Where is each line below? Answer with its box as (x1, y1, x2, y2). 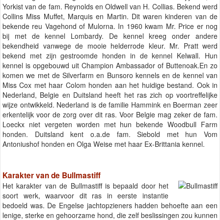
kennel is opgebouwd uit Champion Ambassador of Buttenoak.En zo (2, 60, 218, 71)
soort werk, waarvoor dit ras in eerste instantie (2, 190, 168, 200)
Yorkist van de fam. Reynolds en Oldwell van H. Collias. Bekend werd (2, 1, 218, 12)
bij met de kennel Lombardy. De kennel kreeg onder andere (2, 31, 218, 41)
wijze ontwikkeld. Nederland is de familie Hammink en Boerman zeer (2, 100, 218, 110)
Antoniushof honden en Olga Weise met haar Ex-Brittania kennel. (2, 139, 205, 149)
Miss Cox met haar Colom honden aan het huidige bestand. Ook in (2, 80, 218, 90)
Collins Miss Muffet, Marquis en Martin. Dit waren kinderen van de (2, 11, 218, 22)
